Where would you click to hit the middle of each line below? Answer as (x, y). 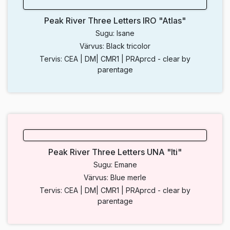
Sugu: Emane (115, 165)
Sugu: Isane (115, 33)
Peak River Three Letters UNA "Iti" (115, 152)
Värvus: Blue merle (115, 178)
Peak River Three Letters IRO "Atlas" (115, 21)
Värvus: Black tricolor (115, 46)
